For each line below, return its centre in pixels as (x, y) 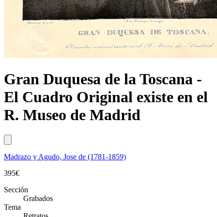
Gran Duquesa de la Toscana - (103, 79)
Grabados (38, 198)
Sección (16, 189)
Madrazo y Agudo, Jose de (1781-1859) (65, 156)
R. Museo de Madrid (72, 115)
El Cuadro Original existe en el (106, 97)
